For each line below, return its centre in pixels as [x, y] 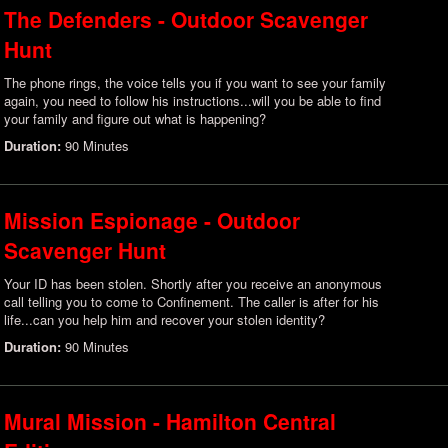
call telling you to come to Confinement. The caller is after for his [191, 301]
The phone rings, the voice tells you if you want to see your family [195, 82]
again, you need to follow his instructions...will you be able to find [192, 100]
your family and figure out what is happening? [135, 118]
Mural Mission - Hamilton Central [170, 421]
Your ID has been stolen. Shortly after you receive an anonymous [193, 283]
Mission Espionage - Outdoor [152, 220]
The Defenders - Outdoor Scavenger [186, 19]
